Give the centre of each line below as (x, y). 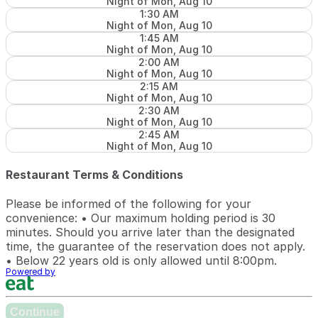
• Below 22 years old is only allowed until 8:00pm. (141, 261)
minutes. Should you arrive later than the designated (150, 232)
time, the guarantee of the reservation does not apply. (155, 247)
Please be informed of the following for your (128, 204)
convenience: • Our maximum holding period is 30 (141, 218)
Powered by (31, 272)
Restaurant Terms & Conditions (94, 174)
